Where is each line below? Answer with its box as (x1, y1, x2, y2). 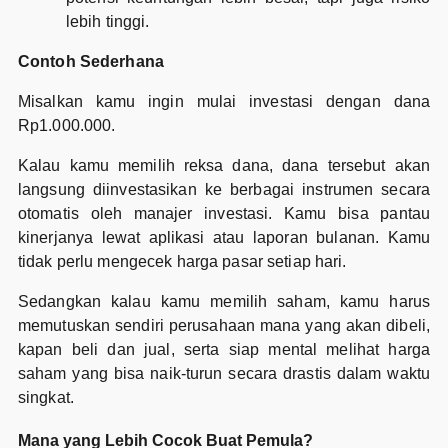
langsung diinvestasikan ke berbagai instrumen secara (17, 180, 431, 198)
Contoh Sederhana (17, 52, 164, 70)
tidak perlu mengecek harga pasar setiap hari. (17, 252, 347, 270)
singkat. (17, 388, 74, 406)
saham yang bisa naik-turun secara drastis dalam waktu (17, 364, 431, 382)
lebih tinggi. (65, 12, 150, 30)
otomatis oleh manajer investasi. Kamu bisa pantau (17, 204, 431, 222)
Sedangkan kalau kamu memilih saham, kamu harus (17, 292, 431, 310)
